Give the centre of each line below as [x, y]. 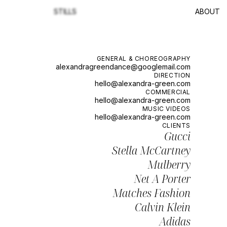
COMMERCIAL [168, 92]
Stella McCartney [151, 150]
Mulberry [169, 164]
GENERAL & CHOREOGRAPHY [143, 58]
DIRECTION [172, 75]
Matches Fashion [152, 193]
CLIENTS [176, 125]
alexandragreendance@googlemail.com [123, 66]
